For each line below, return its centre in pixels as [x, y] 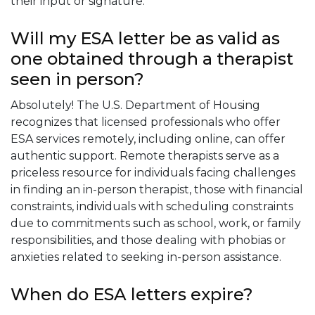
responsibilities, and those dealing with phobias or [148, 240]
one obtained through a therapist [152, 58]
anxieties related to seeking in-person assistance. [146, 257]
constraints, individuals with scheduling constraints [152, 206]
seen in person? [77, 79]
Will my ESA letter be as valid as [145, 38]
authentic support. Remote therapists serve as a [145, 155]
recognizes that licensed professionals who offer [146, 122]
